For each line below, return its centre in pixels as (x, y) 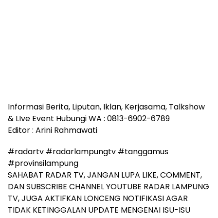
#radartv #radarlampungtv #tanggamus (88, 152)
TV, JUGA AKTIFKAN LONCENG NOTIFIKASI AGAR (98, 198)
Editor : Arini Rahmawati (53, 130)
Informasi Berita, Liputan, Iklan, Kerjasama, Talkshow (106, 107)
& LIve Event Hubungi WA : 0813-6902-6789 (89, 118)
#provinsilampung (43, 163)
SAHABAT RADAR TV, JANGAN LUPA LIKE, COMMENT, (105, 175)
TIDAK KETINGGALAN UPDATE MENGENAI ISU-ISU (99, 210)
